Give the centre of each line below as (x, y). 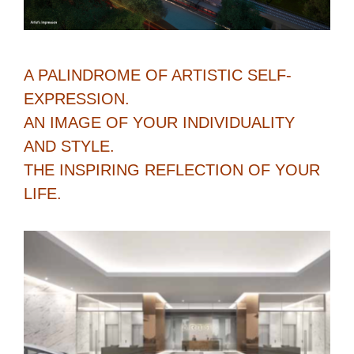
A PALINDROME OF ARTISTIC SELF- (158, 75)
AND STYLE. (69, 147)
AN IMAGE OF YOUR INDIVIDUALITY (159, 123)
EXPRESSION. (77, 99)
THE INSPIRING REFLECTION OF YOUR (172, 170)
